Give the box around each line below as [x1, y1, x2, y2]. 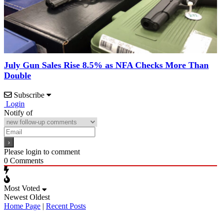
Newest [4, 193, 28, 202]
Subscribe [14, 91, 44, 100]
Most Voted [4, 184, 40, 193]
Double [4, 71, 31, 81]
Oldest [30, 193, 50, 202]
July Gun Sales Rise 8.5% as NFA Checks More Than [4, 60, 209, 71]
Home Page [4, 202, 40, 211]
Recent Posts [46, 202, 86, 211]
